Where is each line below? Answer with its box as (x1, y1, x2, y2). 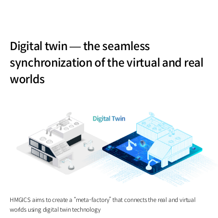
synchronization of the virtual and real (10, 55, 203, 70)
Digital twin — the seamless (10, 39, 150, 53)
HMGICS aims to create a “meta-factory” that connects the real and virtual (10, 196, 196, 204)
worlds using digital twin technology (10, 206, 101, 214)
